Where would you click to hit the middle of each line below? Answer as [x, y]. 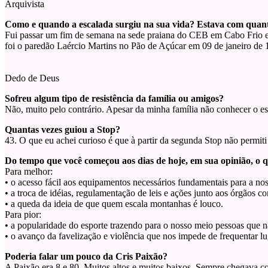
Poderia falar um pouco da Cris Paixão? [86, 257]
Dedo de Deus [32, 78]
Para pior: [23, 215]
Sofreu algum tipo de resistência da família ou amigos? [114, 99]
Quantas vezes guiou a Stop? [63, 130]
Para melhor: [29, 172]
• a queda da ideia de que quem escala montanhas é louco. [114, 204]
